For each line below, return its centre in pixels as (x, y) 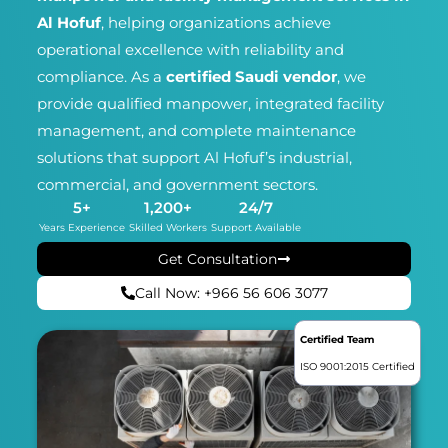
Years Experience (81, 228)
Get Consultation (217, 259)
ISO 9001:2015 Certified (358, 367)
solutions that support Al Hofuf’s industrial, (194, 158)
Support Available (255, 228)
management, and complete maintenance (196, 131)
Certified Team (337, 340)
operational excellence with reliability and (190, 50)
